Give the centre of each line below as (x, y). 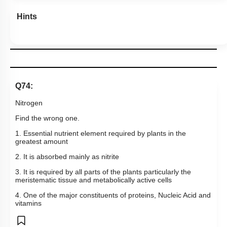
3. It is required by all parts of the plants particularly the (103, 172)
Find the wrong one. (47, 118)
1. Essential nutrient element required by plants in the (101, 134)
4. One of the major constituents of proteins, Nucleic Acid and (113, 195)
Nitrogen (29, 103)
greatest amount (42, 142)
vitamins (28, 203)
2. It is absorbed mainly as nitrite (67, 157)
